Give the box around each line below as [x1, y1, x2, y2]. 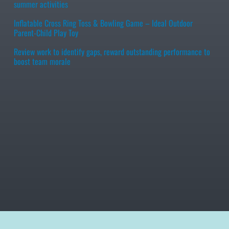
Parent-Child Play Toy [14, 26, 79, 39]
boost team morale [14, 55, 71, 67]
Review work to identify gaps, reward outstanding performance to [14, 45, 211, 58]
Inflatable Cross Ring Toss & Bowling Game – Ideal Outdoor [14, 16, 193, 29]
